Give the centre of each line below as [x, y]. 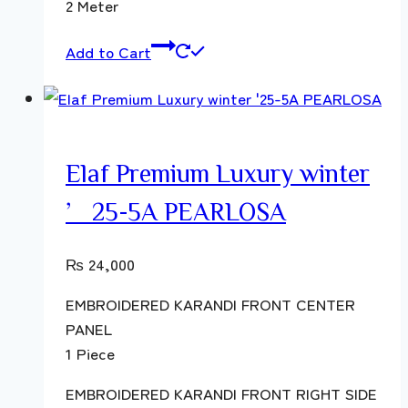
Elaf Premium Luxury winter [218, 173]
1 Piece [90, 352]
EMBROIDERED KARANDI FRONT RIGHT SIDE [221, 393]
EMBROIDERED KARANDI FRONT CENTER [210, 303]
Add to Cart [108, 52]
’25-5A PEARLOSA [176, 211]
